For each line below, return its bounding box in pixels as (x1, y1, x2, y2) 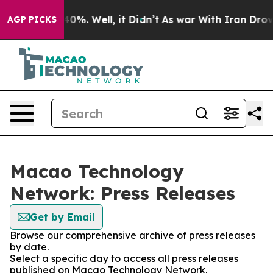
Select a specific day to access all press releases (10, 252, 238, 264)
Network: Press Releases (10, 182, 235, 205)
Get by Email (30, 211, 95, 223)
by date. (10, 241, 49, 253)
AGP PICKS (7, 14, 57, 25)
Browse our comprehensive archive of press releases (10, 229, 255, 241)
